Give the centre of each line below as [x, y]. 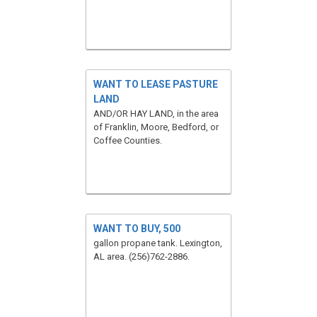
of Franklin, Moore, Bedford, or [156, 127]
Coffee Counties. [128, 140]
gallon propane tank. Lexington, [158, 243]
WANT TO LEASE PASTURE [156, 84]
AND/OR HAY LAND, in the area [156, 114]
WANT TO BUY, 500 [137, 229]
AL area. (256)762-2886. [142, 257]
